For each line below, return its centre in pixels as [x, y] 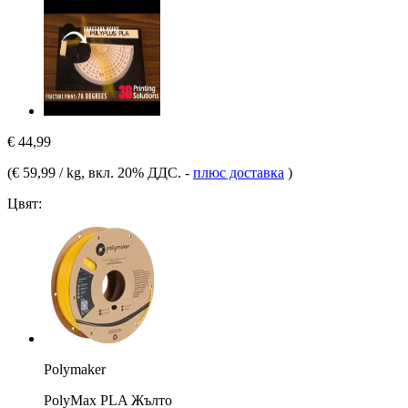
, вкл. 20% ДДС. [133, 172]
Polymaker [75, 369]
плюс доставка [239, 172]
